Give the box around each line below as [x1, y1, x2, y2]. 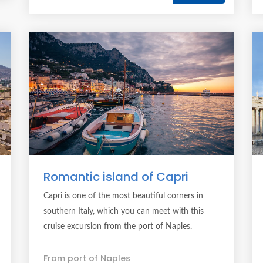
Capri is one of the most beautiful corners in [43, 192, 203, 200]
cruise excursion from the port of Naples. [43, 222, 192, 231]
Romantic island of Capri [43, 168, 188, 185]
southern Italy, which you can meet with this [43, 207, 204, 215]
